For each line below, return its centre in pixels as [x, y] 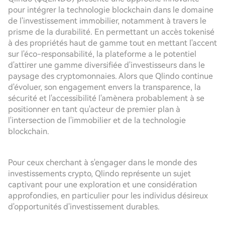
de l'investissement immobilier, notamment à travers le [107, 21]
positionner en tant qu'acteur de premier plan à [94, 109]
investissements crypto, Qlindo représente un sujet [99, 174]
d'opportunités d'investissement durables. [84, 207]
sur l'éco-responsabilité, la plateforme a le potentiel [102, 54]
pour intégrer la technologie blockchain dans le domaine [111, 10]
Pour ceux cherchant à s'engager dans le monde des [102, 162]
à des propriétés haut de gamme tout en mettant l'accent [113, 43]
